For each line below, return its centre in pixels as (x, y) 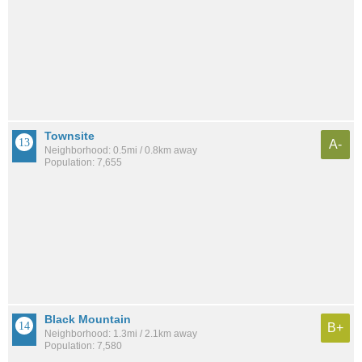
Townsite (69, 135)
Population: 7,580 (83, 346)
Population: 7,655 (83, 162)
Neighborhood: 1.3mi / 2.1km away (121, 334)
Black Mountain (88, 320)
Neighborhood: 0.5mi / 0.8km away (121, 150)
